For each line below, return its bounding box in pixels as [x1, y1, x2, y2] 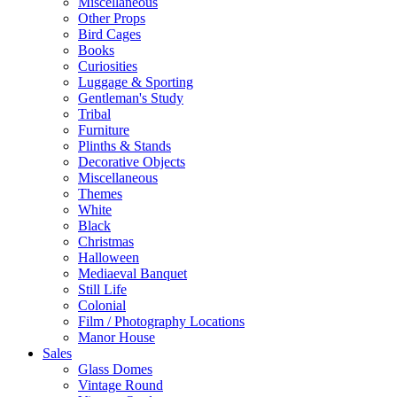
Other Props [78, 11, 145, 26]
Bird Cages [78, 27, 141, 42]
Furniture [78, 122, 129, 137]
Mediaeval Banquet [78, 266, 187, 281]
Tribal [78, 106, 111, 121]
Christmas [78, 234, 134, 249]
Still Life [78, 282, 127, 297]
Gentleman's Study [78, 90, 183, 105]
